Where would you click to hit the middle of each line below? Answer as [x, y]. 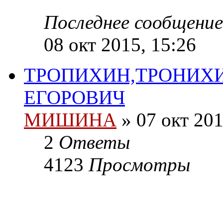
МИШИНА [70, 120]
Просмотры [139, 165]
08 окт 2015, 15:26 [120, 45]
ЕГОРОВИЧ [74, 98]
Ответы [94, 142]
